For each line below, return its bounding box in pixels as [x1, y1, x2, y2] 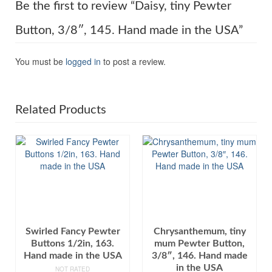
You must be [15, 55, 66, 67]
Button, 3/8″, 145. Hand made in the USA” [15, 24, 243, 36]
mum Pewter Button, [154, 238, 245, 248]
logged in [66, 55, 101, 67]
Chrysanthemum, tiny [153, 226, 246, 236]
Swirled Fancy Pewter [25, 226, 120, 236]
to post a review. [101, 55, 166, 67]
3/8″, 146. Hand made [151, 250, 248, 260]
